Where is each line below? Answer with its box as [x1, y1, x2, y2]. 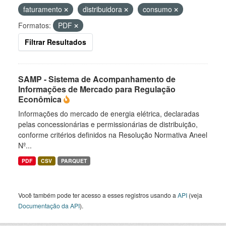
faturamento [23, 4, 64, 14]
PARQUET [61, 157, 87, 164]
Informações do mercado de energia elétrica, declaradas [18, 108, 199, 119]
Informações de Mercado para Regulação [18, 83, 176, 95]
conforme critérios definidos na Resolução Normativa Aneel [18, 130, 207, 140]
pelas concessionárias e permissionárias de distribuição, [18, 119, 198, 129]
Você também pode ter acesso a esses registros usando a [18, 191, 178, 199]
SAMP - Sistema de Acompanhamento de [18, 73, 176, 85]
